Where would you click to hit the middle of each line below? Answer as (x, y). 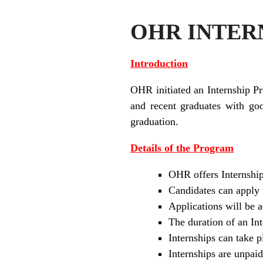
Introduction (159, 63)
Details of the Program (182, 148)
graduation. (154, 121)
